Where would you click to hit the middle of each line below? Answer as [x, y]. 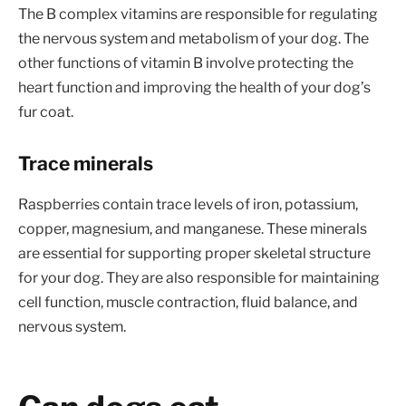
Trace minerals [86, 164]
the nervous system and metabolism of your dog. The [193, 38]
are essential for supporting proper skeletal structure [194, 253]
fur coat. [46, 111]
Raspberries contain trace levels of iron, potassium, [188, 204]
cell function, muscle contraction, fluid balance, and [188, 302]
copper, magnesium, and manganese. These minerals [193, 228]
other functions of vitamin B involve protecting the [186, 63]
